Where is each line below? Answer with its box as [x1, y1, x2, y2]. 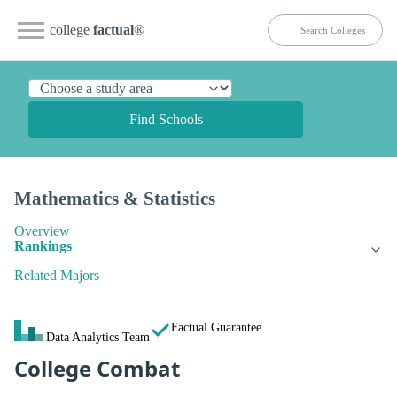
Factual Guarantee [171, 320, 261, 335]
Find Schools [128, 112, 203, 127]
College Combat [14, 354, 180, 384]
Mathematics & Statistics [14, 188, 215, 209]
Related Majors [14, 268, 99, 284]
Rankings [14, 238, 72, 254]
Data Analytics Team [46, 330, 150, 345]
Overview [14, 223, 70, 239]
